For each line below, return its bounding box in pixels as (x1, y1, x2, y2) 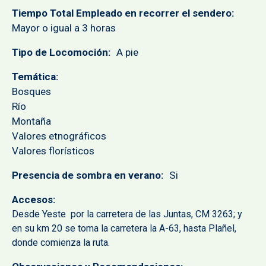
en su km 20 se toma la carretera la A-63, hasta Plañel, (12, 223, 236, 235)
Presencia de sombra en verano (12, 169, 161, 182)
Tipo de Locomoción (12, 46, 108, 59)
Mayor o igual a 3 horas (12, 22, 116, 34)
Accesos (12, 194, 53, 206)
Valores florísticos (12, 145, 94, 157)
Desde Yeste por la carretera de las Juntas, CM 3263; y (12, 208, 242, 220)
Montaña (12, 115, 51, 128)
